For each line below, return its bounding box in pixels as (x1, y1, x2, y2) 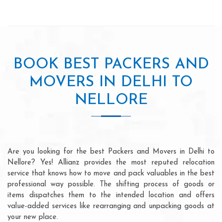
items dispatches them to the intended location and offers (7, 191, 215, 199)
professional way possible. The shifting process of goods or (7, 180, 215, 188)
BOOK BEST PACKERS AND (13, 56, 209, 72)
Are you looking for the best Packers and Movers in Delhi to (7, 148, 215, 156)
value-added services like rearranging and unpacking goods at (7, 202, 215, 210)
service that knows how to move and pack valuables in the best (7, 169, 215, 177)
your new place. (7, 213, 58, 221)
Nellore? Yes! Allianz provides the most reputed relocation (7, 159, 215, 166)
